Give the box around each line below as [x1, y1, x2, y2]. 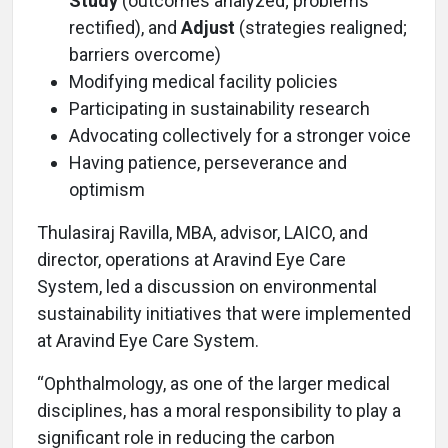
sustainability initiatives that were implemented [37, 303, 411, 325]
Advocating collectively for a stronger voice [69, 125, 411, 147]
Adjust [181, 17, 235, 39]
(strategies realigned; [235, 17, 407, 39]
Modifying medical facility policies [69, 71, 338, 93]
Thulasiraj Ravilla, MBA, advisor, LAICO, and [37, 222, 368, 244]
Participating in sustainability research [69, 98, 370, 120]
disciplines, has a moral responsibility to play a [37, 400, 401, 422]
